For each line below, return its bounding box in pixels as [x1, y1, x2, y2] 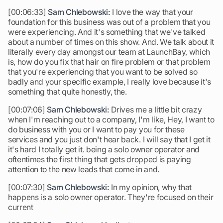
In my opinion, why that [109, 182, 192, 192]
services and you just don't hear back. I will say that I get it [8, 134, 211, 144]
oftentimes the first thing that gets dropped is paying [8, 154, 191, 164]
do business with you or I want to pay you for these [8, 124, 185, 134]
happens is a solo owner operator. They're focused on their [8, 192, 214, 202]
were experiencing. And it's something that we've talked [8, 27, 206, 37]
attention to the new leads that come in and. [8, 164, 159, 174]
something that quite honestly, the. [8, 87, 127, 97]
